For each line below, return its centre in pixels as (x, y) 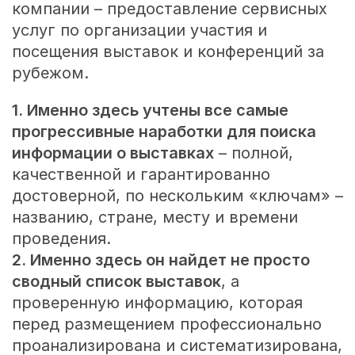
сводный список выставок (116, 281)
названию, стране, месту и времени (155, 217)
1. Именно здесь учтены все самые (150, 110)
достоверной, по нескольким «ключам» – (177, 195)
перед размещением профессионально (166, 324)
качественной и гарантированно (141, 174)
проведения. (61, 238)
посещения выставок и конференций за (168, 51)
